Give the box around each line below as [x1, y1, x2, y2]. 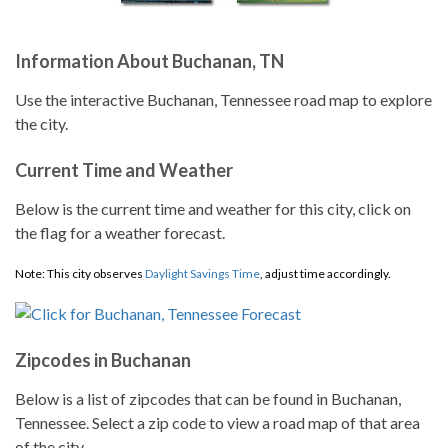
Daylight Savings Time [145, 266, 260, 281]
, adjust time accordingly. [260, 266, 391, 281]
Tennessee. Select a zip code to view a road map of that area [15, 413, 420, 432]
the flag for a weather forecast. [15, 223, 225, 242]
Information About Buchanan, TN [15, 50, 284, 72]
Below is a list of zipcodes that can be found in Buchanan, [15, 389, 401, 408]
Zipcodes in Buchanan [15, 349, 191, 371]
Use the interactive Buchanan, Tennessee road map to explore [15, 90, 432, 109]
